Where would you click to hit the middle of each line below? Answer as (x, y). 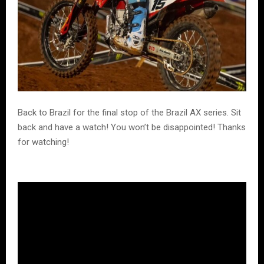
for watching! (43, 142)
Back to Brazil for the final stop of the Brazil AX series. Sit (129, 113)
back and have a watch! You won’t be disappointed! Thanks (132, 128)
